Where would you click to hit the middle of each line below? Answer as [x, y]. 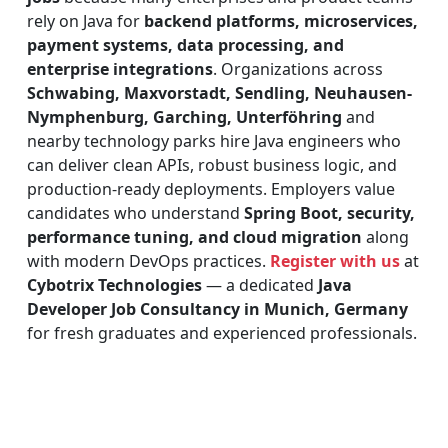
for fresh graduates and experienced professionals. [222, 332]
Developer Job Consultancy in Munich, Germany [217, 308]
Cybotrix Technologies [114, 284]
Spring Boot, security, [329, 212]
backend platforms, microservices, [281, 20]
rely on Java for [85, 20]
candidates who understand [135, 212]
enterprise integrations [120, 68]
